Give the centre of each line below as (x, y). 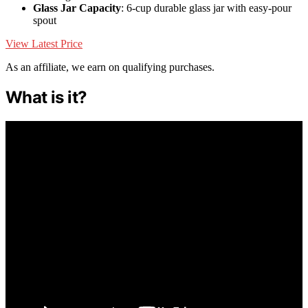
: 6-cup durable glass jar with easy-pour (206, 8)
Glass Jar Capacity (77, 8)
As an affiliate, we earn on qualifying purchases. (110, 67)
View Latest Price (44, 44)
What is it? (46, 97)
